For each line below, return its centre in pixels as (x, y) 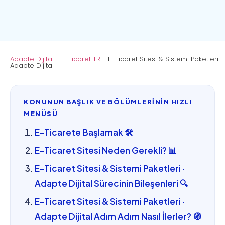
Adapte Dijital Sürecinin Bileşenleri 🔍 (111, 184)
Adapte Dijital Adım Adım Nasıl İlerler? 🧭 (118, 217)
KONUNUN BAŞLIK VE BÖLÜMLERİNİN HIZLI (108, 102)
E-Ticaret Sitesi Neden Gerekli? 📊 (106, 150)
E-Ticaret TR (81, 59)
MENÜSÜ (41, 114)
